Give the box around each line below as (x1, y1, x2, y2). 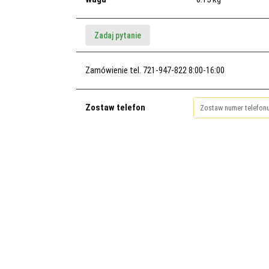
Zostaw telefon (85, 102, 145, 113)
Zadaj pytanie (94, 31, 141, 40)
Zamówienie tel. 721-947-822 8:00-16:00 (85, 65, 225, 76)
